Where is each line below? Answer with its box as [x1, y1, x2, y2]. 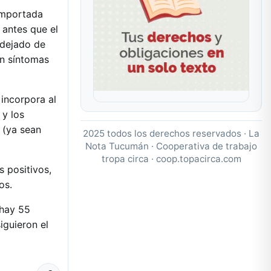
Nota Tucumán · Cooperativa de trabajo [85, 140, 257, 152]
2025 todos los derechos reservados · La [83, 127, 260, 139]
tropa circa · [101, 152, 156, 165]
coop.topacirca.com [155, 152, 241, 165]
